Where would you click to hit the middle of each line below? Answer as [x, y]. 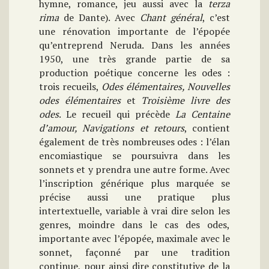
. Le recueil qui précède [117, 114]
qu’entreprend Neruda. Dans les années [134, 45]
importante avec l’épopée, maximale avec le [134, 239]
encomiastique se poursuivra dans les [134, 156]
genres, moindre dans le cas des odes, [134, 225]
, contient [207, 128]
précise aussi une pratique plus [134, 197]
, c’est [216, 18]
